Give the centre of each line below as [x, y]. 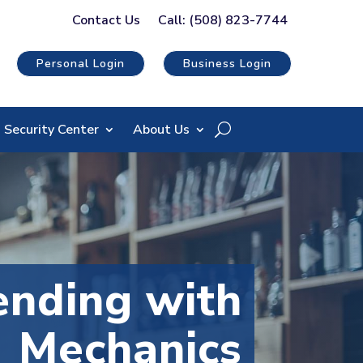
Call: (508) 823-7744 [223, 20]
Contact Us [106, 20]
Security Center [51, 129]
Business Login [228, 64]
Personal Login [81, 64]
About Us [161, 129]
